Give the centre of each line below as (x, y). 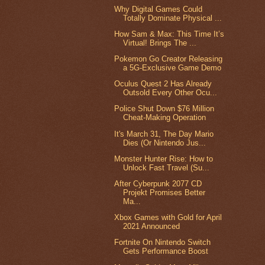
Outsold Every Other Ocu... (170, 93)
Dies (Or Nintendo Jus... (165, 143)
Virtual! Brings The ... (160, 43)
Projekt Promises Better (164, 193)
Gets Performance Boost (166, 251)
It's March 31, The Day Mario (164, 134)
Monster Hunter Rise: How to (164, 159)
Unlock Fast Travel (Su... (167, 167)
